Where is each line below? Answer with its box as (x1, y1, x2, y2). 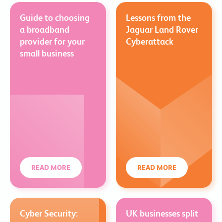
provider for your (20, 36, 85, 47)
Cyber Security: (20, 208, 78, 219)
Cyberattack (126, 36, 173, 47)
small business (20, 48, 74, 58)
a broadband (20, 24, 69, 35)
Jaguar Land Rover (126, 24, 198, 35)
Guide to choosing (20, 12, 90, 23)
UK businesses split (126, 208, 198, 219)
